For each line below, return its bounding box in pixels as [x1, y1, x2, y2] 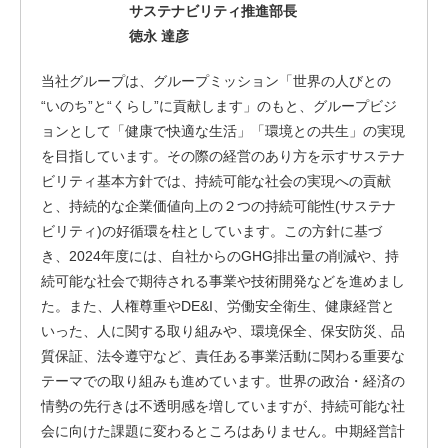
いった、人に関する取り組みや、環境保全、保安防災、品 [41, 323, 405, 339]
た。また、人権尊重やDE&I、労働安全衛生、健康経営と [41, 298, 395, 314]
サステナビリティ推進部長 [128, 3, 297, 19]
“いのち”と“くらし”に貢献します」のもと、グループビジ [41, 98, 397, 114]
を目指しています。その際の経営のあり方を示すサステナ [41, 148, 405, 164]
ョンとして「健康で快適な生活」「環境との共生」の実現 [41, 123, 405, 139]
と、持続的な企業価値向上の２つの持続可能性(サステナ [41, 198, 396, 214]
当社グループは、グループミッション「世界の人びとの [41, 73, 391, 89]
